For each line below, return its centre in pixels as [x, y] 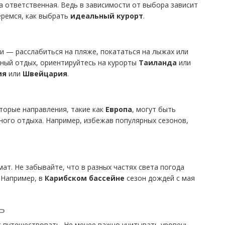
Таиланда [158, 62]
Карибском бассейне [85, 178]
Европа [119, 109]
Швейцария [45, 73]
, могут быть [154, 109]
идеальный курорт [107, 16]
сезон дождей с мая [160, 178]
